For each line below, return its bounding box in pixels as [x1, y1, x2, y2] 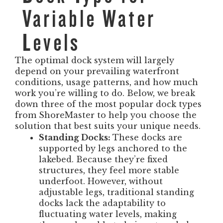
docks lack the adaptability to [39, 198, 166, 208]
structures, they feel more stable [39, 165, 179, 175]
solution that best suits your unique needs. [15, 121, 203, 131]
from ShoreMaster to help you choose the [15, 110, 197, 120]
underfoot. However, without [39, 176, 163, 186]
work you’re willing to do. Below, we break [15, 88, 195, 98]
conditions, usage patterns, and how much [15, 77, 198, 87]
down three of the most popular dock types [15, 99, 202, 109]
